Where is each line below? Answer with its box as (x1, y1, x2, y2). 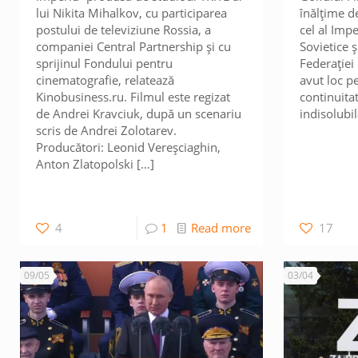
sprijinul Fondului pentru (36, 55, 173, 71)
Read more (190, 220, 251, 236)
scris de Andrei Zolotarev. (36, 122, 177, 138)
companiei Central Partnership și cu (36, 38, 232, 54)
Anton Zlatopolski (36, 156, 134, 172)
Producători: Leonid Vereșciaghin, (36, 139, 221, 155)
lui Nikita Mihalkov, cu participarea (36, 5, 228, 21)
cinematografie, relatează (36, 72, 175, 88)
